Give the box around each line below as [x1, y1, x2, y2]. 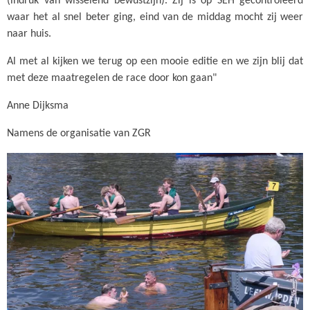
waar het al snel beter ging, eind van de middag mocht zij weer [7, 11, 303, 23]
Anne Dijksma [7, 100, 69, 111]
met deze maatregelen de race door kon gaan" [7, 72, 217, 84]
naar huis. [7, 28, 54, 39]
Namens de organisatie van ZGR [7, 127, 151, 139]
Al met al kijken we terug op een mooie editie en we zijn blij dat [7, 55, 303, 67]
